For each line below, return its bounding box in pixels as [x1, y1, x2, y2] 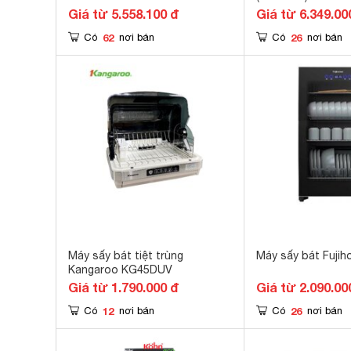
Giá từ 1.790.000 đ [68, 280, 179, 295]
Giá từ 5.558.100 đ [68, 6, 179, 21]
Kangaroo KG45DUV [68, 263, 172, 276]
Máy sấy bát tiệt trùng [68, 249, 183, 262]
